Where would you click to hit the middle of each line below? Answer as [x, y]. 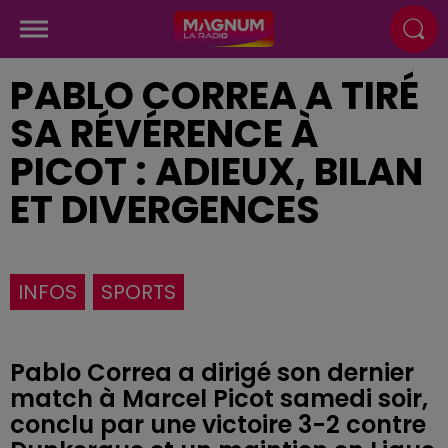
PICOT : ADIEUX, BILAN [216, 171]
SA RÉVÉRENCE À [164, 133]
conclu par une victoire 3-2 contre [218, 424]
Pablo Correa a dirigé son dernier [212, 372]
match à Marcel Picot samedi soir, [219, 398]
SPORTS [138, 292]
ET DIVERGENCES [165, 209]
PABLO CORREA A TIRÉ [214, 95]
